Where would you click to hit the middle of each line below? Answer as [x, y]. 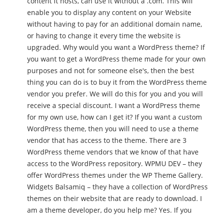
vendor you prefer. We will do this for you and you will [115, 94]
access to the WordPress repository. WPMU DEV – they [86, 164]
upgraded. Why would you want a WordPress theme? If [45, 47]
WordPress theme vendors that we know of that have [113, 152]
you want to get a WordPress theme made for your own [116, 59]
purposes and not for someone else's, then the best [111, 71]
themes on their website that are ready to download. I [114, 199]
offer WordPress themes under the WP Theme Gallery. [115, 175]
